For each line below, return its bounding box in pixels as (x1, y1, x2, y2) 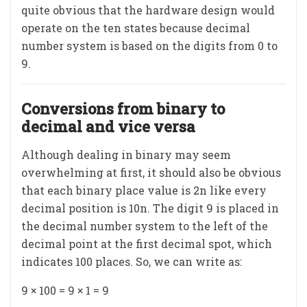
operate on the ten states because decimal (21, 21, 250, 35)
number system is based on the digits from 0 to (21, 38, 278, 53)
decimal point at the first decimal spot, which (21, 236, 272, 251)
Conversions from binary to (21, 99, 225, 119)
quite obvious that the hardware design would (21, 3, 275, 17)
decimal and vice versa (21, 116, 195, 136)
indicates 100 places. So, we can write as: (21, 254, 242, 269)
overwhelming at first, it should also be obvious (21, 165, 281, 180)
